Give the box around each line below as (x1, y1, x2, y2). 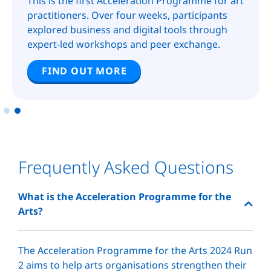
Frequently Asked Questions (18, 155, 233, 179)
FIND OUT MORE (42, 64, 127, 78)
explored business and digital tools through (27, 23, 227, 37)
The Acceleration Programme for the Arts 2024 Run (18, 244, 252, 258)
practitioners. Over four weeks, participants (27, 8, 227, 22)
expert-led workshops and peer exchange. (27, 38, 220, 51)
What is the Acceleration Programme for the (18, 190, 231, 204)
